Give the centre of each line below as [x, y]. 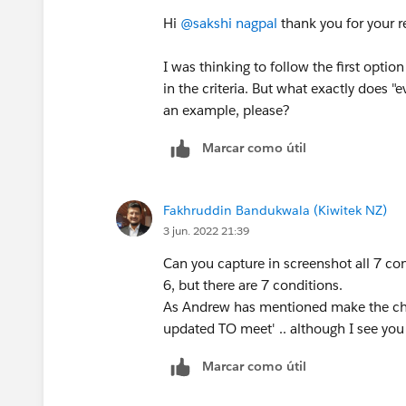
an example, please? [227, 110]
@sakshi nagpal [229, 23]
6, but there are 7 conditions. [255, 285]
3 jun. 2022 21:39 [206, 230]
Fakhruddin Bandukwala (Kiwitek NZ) [275, 210]
